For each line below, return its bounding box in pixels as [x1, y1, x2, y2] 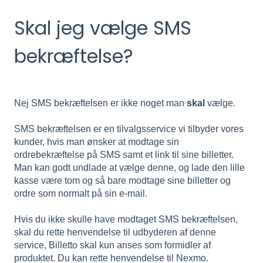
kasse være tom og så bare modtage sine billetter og [14, 176, 231, 186]
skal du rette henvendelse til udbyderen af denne [14, 227, 216, 238]
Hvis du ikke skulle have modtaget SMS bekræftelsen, [14, 214, 238, 225]
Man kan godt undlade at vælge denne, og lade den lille [14, 163, 245, 173]
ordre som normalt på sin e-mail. [14, 188, 147, 199]
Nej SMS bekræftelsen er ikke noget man [14, 97, 187, 108]
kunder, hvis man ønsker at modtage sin [14, 137, 179, 147]
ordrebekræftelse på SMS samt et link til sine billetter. [14, 150, 234, 160]
